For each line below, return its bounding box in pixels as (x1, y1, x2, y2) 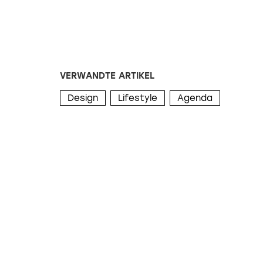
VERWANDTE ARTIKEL (60, 70, 154, 81)
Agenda (177, 92, 213, 103)
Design (68, 92, 98, 103)
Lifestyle (118, 92, 157, 103)
